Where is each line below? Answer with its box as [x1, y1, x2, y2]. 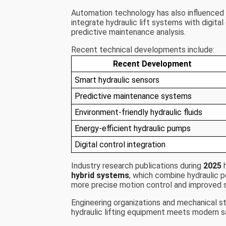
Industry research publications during [71, 161, 204, 171]
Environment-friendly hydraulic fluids [75, 107, 203, 118]
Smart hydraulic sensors [75, 75, 160, 85]
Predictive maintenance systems [75, 91, 192, 101]
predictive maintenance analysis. [71, 27, 186, 37]
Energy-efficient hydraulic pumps [75, 124, 191, 134]
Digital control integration [75, 140, 166, 150]
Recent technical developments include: [71, 45, 215, 55]
